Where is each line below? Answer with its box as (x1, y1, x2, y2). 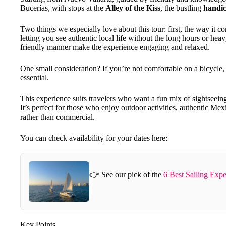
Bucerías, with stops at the (20, 3, 105, 12)
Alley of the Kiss (105, 3, 160, 12)
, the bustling (160, 3, 203, 12)
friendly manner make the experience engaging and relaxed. (20, 42, 210, 51)
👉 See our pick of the (89, 170, 163, 179)
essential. (20, 73, 49, 82)
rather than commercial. (20, 112, 95, 121)
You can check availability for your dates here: (20, 133, 167, 142)
